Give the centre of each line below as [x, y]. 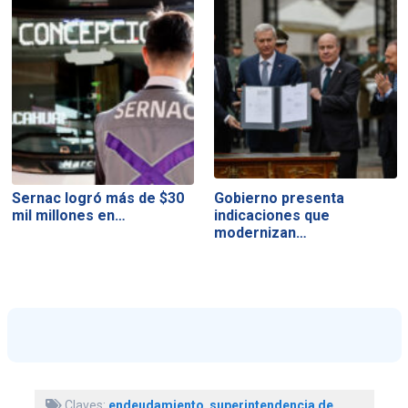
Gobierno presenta [280, 199]
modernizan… [261, 233]
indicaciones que [272, 216]
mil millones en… [68, 216]
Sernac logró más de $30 [97, 199]
